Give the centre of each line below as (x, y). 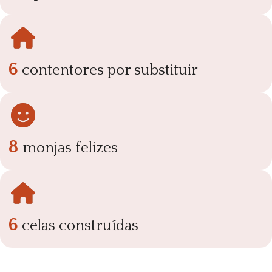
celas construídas (78, 226)
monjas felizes (68, 148)
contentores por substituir (108, 70)
